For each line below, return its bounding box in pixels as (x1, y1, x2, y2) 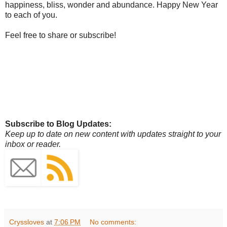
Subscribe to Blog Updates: (5, 120, 111, 129)
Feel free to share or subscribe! (5, 31, 116, 40)
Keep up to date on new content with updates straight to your (5, 130, 221, 139)
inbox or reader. (5, 140, 61, 149)
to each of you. (5, 11, 57, 20)
